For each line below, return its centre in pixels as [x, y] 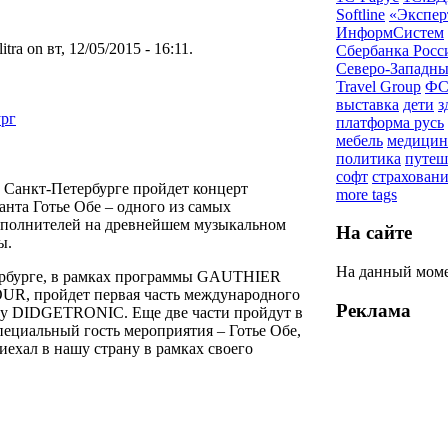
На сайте [374, 233]
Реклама [373, 310]
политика [368, 158]
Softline [360, 14]
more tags [366, 194]
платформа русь [390, 122]
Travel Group [378, 86]
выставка [367, 104]
